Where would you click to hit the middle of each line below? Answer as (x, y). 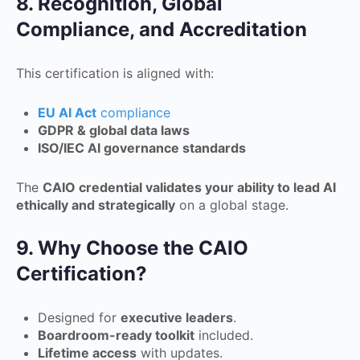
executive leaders (177, 317)
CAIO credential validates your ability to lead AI (189, 187)
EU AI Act (67, 112)
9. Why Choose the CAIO (132, 247)
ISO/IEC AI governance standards (142, 147)
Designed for (79, 317)
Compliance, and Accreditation (162, 29)
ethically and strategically (96, 205)
